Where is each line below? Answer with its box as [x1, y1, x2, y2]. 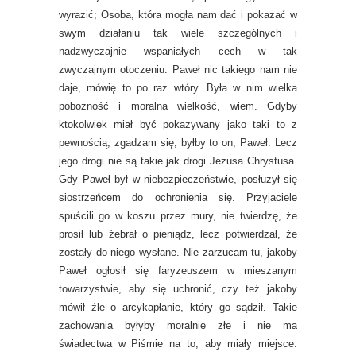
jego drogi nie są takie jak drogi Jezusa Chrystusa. [59, 155, 297, 167]
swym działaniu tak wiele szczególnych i [59, 27, 297, 39]
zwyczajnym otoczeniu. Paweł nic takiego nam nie [59, 64, 297, 75]
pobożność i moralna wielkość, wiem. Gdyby [59, 100, 297, 112]
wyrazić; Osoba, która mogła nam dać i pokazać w [59, 9, 297, 21]
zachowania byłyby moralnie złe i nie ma [59, 319, 297, 331]
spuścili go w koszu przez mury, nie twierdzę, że [59, 210, 297, 222]
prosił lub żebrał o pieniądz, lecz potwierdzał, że [59, 228, 297, 240]
